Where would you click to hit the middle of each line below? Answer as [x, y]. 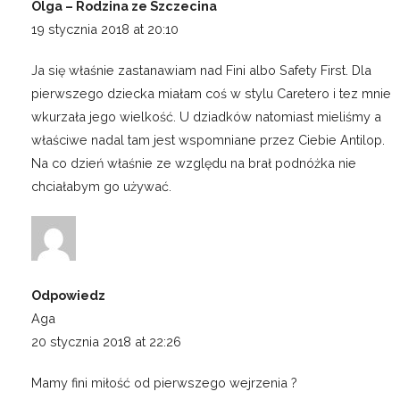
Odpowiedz [68, 296]
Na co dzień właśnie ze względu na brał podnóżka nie [194, 163]
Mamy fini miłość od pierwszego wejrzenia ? [164, 383]
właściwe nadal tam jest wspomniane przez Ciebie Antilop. [208, 140]
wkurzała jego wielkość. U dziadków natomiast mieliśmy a [206, 117]
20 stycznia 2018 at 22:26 [106, 342]
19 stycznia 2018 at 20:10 [105, 29]
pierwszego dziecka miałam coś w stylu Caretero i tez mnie [211, 94]
